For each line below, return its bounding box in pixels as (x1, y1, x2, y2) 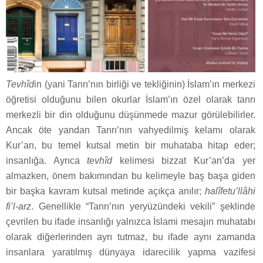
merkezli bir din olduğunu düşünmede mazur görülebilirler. (6, 110, 255, 120)
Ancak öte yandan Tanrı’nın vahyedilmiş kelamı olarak (6, 125, 255, 136)
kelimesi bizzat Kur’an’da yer (112, 156, 255, 166)
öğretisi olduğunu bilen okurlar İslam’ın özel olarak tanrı (6, 95, 255, 105)
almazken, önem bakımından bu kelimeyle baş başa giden (6, 171, 255, 181)
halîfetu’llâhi (204, 186, 255, 197)
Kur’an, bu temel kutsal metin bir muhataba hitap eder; (6, 140, 255, 151)
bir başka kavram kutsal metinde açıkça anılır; (6, 186, 205, 197)
